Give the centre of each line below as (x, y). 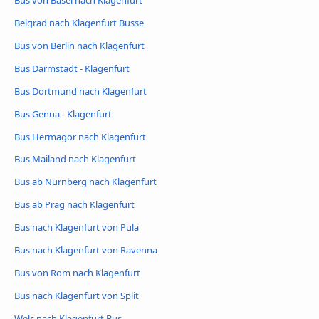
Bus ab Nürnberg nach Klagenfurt (85, 182)
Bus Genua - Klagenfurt (63, 114)
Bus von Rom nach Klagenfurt (77, 273)
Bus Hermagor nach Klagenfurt (80, 136)
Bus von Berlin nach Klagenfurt (79, 45)
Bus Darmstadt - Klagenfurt (72, 68)
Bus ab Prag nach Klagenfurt (74, 205)
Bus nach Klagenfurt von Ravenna (86, 250)
